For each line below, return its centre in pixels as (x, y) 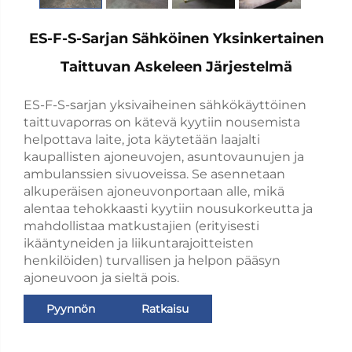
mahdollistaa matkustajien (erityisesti (141, 225)
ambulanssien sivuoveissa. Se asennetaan (154, 174)
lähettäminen (71, 337)
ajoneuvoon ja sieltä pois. (101, 277)
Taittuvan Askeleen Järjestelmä (176, 66)
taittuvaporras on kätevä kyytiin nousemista (162, 122)
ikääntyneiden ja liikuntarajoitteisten (139, 243)
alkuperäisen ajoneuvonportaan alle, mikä (154, 191)
